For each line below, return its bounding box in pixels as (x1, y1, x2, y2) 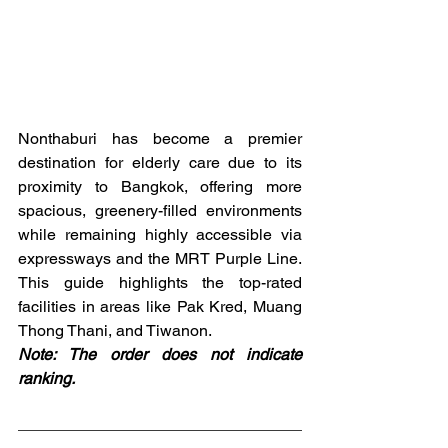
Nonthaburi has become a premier (18, 128, 302, 148)
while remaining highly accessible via (18, 224, 302, 244)
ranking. (18, 368, 75, 388)
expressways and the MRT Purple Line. (18, 248, 302, 268)
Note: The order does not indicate (18, 344, 302, 364)
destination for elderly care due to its (18, 152, 302, 172)
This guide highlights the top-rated (18, 272, 302, 292)
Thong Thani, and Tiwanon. (18, 320, 212, 340)
